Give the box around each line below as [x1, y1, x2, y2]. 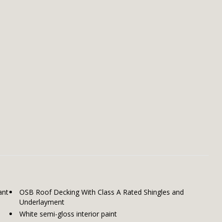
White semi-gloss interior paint [19, 209, 117, 219]
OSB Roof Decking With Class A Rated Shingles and [19, 187, 184, 197]
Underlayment [19, 197, 64, 207]
